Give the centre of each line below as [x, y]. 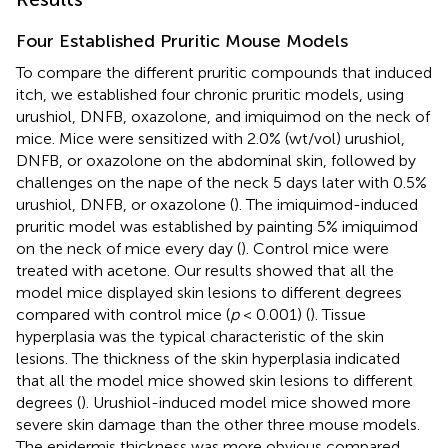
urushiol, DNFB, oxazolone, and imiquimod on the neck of [223, 116]
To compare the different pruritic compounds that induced [224, 72]
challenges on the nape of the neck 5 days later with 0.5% [221, 182]
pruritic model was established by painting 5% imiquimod [217, 226]
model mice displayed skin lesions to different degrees [209, 292]
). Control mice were [315, 248]
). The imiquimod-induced [326, 204]
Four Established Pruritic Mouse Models [182, 40]
